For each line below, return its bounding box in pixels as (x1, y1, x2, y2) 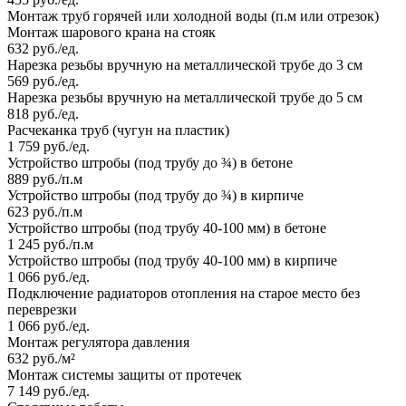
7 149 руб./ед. (7, 383, 90, 400)
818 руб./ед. (7, 106, 79, 122)
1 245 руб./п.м (7, 237, 93, 253)
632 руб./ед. (7, 41, 79, 57)
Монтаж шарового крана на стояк (7, 24, 216, 41)
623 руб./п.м (7, 204, 82, 220)
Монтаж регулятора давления (7, 334, 189, 351)
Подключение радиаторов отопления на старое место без (7, 285, 360, 302)
